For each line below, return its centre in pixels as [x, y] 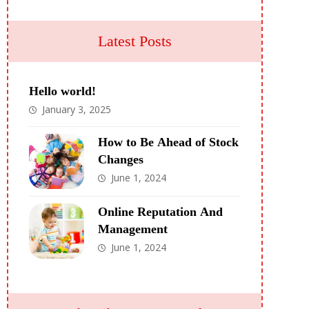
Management [132, 229]
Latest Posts [134, 41]
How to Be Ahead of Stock [168, 142]
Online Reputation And [160, 212]
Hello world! [62, 91]
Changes [120, 159]
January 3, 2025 [76, 109]
